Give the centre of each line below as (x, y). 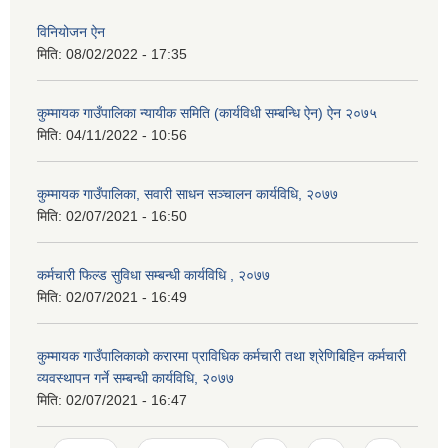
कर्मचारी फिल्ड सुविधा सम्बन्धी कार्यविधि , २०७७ (153, 275)
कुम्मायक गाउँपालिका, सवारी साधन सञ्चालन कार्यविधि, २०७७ (187, 194)
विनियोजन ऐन (71, 32)
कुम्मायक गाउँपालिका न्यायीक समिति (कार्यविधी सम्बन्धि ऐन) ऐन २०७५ (207, 113)
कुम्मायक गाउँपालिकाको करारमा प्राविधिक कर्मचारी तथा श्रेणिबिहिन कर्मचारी (221, 356)
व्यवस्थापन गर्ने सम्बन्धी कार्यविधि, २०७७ (135, 378)
